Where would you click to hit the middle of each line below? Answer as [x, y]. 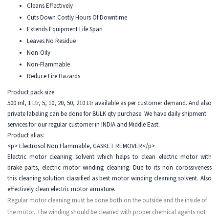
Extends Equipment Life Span [65, 30]
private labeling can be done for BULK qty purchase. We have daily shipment [107, 114]
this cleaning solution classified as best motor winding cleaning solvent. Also [109, 179]
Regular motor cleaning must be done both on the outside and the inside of [107, 201]
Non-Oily [39, 53]
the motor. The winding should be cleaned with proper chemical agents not [107, 212]
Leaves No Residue [51, 41]
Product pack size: [32, 93]
